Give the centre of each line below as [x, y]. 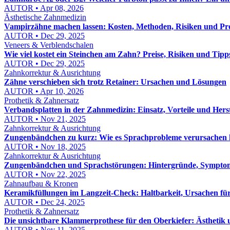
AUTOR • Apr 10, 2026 [44, 91]
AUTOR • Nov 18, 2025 [45, 147]
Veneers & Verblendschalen [49, 45]
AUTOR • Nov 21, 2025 [45, 119]
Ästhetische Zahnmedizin [45, 17]
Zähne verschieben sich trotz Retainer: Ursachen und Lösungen [115, 82]
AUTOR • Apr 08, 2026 [44, 8]
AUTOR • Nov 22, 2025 [45, 174]
